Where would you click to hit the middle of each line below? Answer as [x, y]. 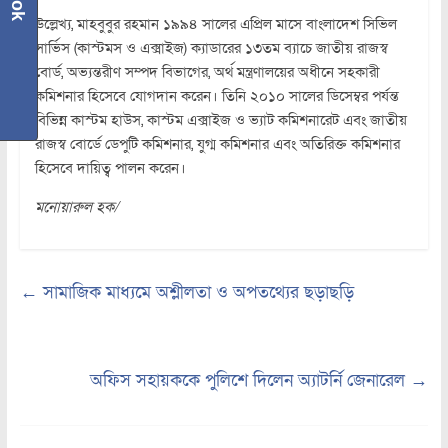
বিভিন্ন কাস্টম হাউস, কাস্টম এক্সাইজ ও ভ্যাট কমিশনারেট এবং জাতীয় [220, 119]
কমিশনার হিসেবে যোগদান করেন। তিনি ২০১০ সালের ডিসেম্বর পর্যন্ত [216, 95]
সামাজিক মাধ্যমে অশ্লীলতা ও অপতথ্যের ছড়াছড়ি [195, 292]
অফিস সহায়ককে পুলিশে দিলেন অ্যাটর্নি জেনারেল [250, 380]
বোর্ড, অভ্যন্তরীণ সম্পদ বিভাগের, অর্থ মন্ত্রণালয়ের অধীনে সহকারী [207, 71]
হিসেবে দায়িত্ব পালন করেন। [110, 167]
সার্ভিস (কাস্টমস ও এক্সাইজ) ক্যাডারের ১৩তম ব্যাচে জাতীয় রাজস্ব [211, 47]
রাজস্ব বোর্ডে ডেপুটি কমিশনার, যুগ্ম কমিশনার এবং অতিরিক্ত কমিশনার [217, 143]
